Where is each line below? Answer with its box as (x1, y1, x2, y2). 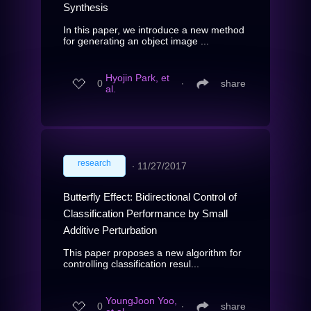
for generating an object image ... (63, 35, 209, 47)
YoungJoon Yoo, (106, 295, 177, 307)
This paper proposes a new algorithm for (63, 246, 242, 258)
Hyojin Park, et (106, 72, 169, 84)
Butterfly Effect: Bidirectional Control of (63, 190, 237, 203)
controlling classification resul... (63, 258, 199, 269)
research (78, 158, 111, 168)
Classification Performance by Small (63, 207, 228, 219)
